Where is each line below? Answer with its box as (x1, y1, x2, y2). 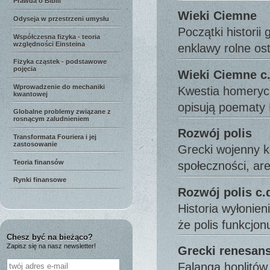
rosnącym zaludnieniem (13, 115, 89, 123)
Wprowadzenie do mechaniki (13, 83, 105, 90)
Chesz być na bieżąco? (7, 233, 93, 242)
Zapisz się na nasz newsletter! (7, 242, 96, 250)
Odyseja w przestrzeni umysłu (13, 15, 109, 23)
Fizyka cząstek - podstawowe (13, 58, 107, 66)
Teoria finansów (13, 158, 64, 166)
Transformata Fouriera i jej (13, 133, 96, 141)
